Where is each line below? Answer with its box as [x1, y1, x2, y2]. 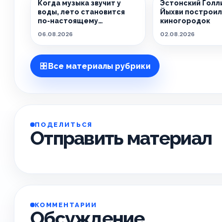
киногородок [160, 17, 211, 25]
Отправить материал [30, 127, 212, 149]
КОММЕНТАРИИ [35, 201, 98, 209]
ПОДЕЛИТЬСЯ [35, 121, 93, 128]
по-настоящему [38, 17, 98, 25]
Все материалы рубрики [48, 61, 151, 71]
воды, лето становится [38, 8, 125, 16]
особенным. [38, 26, 84, 34]
